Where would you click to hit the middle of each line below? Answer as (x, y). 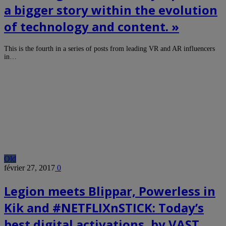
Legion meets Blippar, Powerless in (110, 191)
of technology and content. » (92, 27)
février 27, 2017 (30, 168)
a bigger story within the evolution (111, 10)
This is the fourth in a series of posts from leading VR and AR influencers (109, 49)
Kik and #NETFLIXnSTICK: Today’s (104, 208)
